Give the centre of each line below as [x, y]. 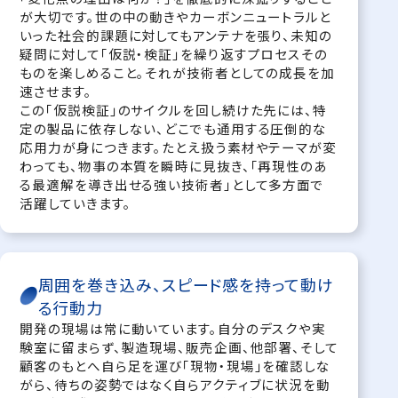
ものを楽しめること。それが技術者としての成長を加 [177, 73]
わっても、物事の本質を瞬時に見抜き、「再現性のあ [174, 166]
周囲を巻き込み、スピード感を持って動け [186, 284]
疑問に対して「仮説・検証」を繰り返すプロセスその [174, 54]
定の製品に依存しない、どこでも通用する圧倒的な [173, 129]
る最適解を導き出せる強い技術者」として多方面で [172, 185]
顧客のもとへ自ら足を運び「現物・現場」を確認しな [175, 365]
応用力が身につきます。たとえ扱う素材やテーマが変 [178, 147]
